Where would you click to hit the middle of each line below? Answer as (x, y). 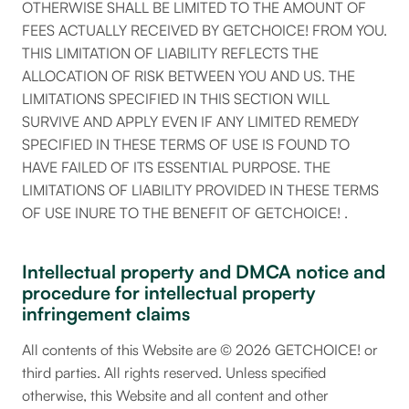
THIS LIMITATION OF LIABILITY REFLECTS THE (170, 53)
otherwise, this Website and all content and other (175, 395)
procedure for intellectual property (169, 293)
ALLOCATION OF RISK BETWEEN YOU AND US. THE (189, 76)
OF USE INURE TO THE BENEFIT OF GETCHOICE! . (185, 213)
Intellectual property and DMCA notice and (204, 272)
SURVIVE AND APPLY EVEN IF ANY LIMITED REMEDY (190, 121)
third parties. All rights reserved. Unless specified (174, 372)
